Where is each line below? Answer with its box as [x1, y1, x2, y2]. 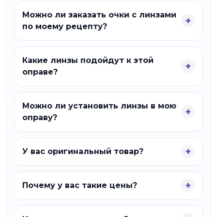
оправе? [22, 67, 58, 77]
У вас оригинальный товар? [22, 147, 143, 156]
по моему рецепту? [22, 22, 107, 31]
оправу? [22, 113, 57, 122]
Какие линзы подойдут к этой [22, 56, 154, 65]
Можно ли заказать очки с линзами [22, 10, 176, 19]
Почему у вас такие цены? [22, 181, 137, 190]
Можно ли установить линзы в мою [22, 101, 176, 110]
